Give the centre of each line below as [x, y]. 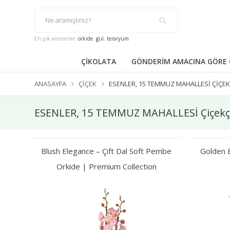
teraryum [118, 39]
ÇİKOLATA [98, 61]
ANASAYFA [50, 84]
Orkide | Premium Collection [106, 166]
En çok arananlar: [56, 39]
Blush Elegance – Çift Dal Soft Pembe [106, 151]
